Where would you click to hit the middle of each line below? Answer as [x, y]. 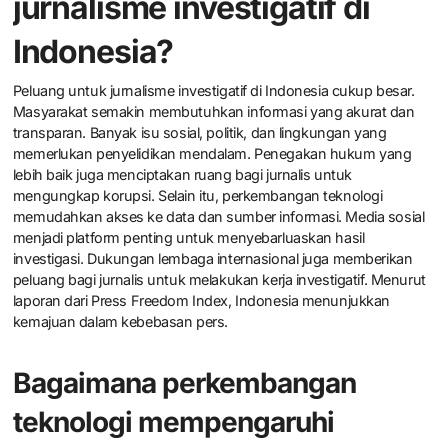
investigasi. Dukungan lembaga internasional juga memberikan [212, 259]
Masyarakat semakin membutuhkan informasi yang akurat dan [213, 112]
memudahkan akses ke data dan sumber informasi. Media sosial [218, 217]
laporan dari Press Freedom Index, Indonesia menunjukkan [201, 301]
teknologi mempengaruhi [173, 422]
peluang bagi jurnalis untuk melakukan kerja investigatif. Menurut [219, 280]
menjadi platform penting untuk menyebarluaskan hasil [188, 238]
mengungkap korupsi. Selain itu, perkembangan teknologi [197, 196]
